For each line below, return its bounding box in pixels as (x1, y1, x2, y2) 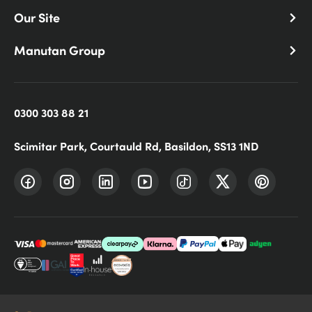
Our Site (14, 8, 60, 26)
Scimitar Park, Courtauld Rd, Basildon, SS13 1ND (14, 138, 258, 153)
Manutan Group (14, 41, 105, 58)
